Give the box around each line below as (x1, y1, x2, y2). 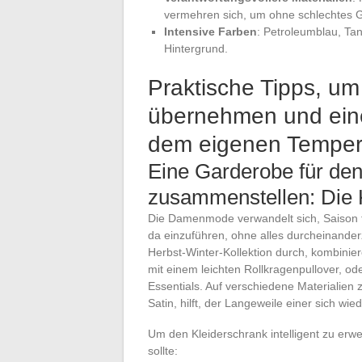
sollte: (148, 343, 178, 357)
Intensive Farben (164, 24, 257, 38)
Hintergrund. (164, 41, 228, 55)
